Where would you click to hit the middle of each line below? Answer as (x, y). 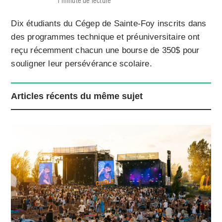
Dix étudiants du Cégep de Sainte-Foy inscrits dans (109, 23)
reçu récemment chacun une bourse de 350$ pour (105, 50)
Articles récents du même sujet (77, 96)
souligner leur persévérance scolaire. (82, 63)
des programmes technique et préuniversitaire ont (106, 37)
